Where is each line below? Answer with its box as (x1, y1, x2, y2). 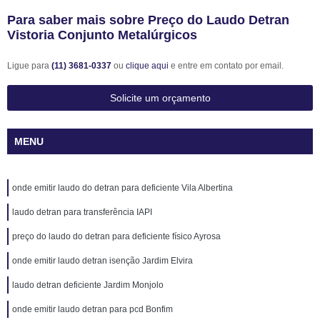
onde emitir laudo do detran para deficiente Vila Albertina (12, 183, 233, 193)
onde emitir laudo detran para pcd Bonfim (12, 304, 173, 314)
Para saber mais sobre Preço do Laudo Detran (7, 13, 289, 27)
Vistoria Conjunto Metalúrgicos (7, 28, 197, 42)
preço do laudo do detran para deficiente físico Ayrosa (12, 231, 221, 241)
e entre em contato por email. (169, 61, 284, 71)
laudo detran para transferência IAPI (12, 207, 152, 217)
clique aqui (126, 61, 169, 71)
